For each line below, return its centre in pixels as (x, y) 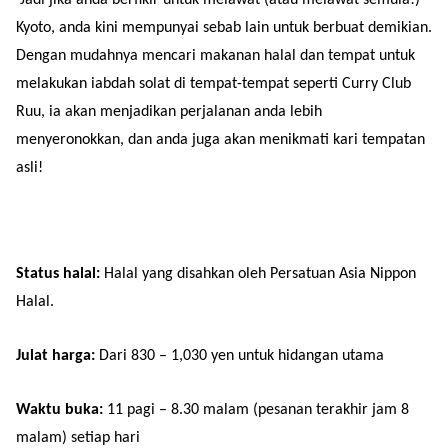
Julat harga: (55, 355)
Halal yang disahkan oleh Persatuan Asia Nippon (258, 273)
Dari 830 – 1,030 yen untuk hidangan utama (239, 355)
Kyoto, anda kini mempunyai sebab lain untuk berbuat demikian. (224, 27)
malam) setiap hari (78, 437)
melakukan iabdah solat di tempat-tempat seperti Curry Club (213, 83)
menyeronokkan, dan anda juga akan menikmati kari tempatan (220, 139)
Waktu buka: (59, 409)
